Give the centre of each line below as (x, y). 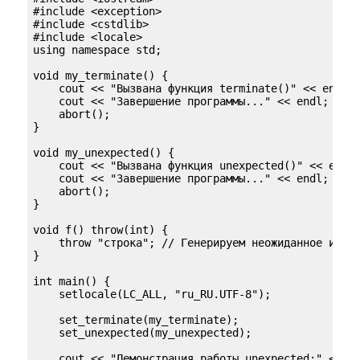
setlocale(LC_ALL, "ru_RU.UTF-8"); (152, 295)
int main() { (72, 282)
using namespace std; (97, 50)
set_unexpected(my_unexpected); (142, 333)
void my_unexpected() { (104, 153)
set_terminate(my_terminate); (136, 320)
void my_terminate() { (100, 76)
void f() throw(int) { (100, 230)
